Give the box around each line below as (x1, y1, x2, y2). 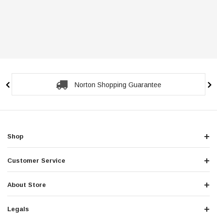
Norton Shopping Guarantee (75, 81, 161, 89)
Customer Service (7, 157, 65, 164)
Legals (7, 205, 29, 213)
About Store (7, 181, 46, 188)
